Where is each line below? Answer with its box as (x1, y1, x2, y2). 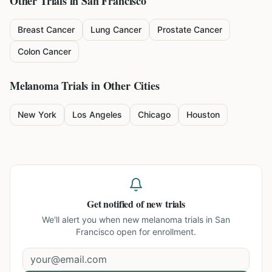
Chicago (138, 109, 171, 120)
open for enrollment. (114, 226, 196, 237)
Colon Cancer (18, 46, 71, 56)
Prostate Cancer (157, 24, 222, 35)
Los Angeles (72, 109, 122, 120)
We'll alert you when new (42, 214, 141, 225)
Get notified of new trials (87, 197, 185, 211)
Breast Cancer (18, 24, 75, 35)
